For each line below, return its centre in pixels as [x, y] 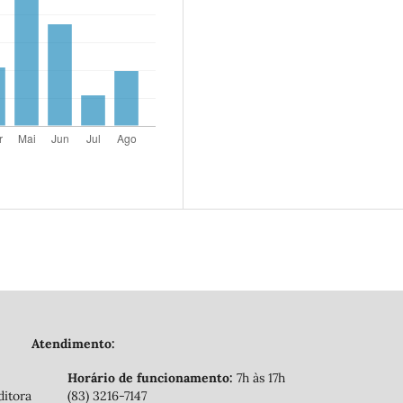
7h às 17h [259, 378]
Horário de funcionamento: [150, 378]
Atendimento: [73, 343]
